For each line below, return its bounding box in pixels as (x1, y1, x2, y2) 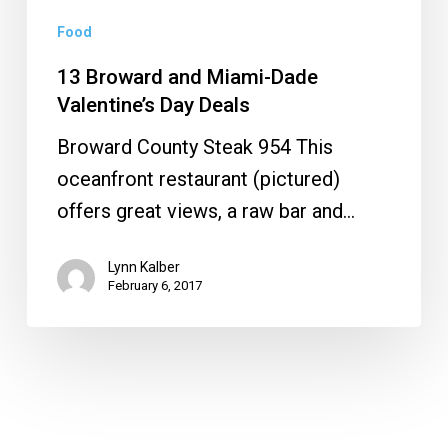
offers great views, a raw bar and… (56, 199, 355, 224)
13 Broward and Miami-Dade (56, 65, 318, 90)
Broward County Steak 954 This (56, 135, 333, 160)
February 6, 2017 (107, 278, 202, 294)
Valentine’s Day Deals (56, 93, 250, 118)
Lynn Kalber (107, 259, 180, 276)
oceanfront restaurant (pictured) (56, 167, 340, 192)
